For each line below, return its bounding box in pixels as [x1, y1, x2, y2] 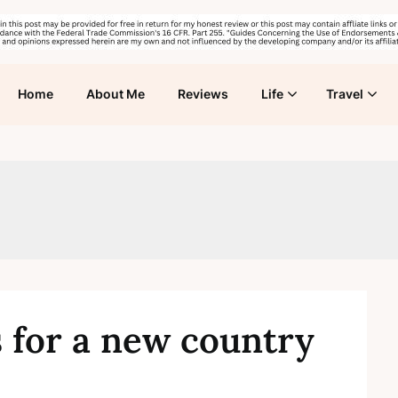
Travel [326, 86, 363, 101]
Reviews [178, 86, 228, 101]
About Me [86, 86, 145, 101]
